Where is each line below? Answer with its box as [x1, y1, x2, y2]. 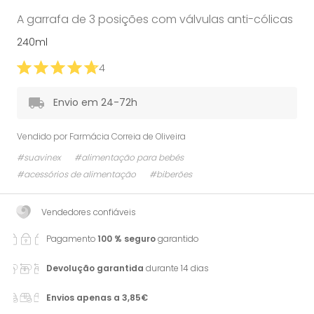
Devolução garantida [46, 261, 144, 274]
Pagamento [46, 232, 97, 245]
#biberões [149, 168, 192, 180]
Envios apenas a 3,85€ [46, 291, 148, 303]
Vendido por [17, 130, 69, 142]
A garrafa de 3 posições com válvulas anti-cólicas [17, 11, 293, 27]
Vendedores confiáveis [41, 205, 136, 218]
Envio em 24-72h [53, 95, 137, 109]
